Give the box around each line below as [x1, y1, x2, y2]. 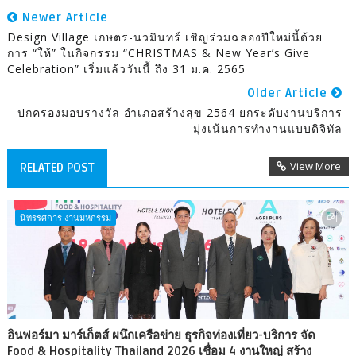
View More [290, 159, 342, 174]
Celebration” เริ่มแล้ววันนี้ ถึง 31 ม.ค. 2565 [6, 61, 246, 77]
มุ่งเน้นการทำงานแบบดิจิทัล [193, 121, 343, 137]
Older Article [247, 86, 332, 101]
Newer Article [17, 10, 108, 25]
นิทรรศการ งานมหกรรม [19, 211, 111, 224]
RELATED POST [19, 161, 95, 176]
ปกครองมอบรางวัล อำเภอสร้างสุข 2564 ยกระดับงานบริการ [17, 105, 343, 121]
